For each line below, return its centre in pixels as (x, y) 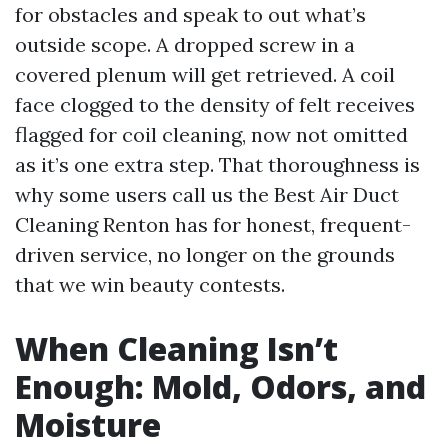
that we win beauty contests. (150, 285)
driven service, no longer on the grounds (205, 255)
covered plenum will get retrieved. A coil (205, 75)
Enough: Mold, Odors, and (220, 387)
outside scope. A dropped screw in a (185, 45)
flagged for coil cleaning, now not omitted (211, 135)
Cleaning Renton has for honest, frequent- (213, 225)
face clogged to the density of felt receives (215, 105)
